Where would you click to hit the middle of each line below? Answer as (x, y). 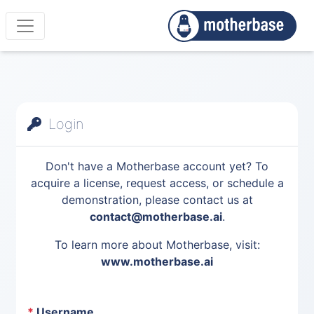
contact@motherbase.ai (156, 217)
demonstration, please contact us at (157, 200)
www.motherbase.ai (157, 261)
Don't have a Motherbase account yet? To (157, 166)
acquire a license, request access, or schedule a (157, 183)
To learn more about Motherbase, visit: (157, 245)
